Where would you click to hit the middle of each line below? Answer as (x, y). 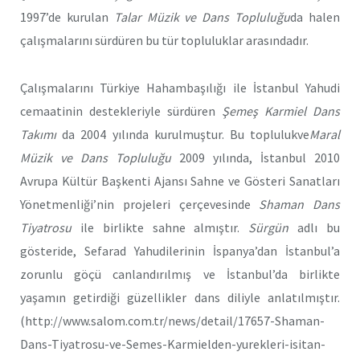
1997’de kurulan (67, 17)
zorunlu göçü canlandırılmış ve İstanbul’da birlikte (180, 274)
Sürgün (269, 227)
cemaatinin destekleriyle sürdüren (121, 110)
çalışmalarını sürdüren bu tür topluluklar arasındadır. (164, 41)
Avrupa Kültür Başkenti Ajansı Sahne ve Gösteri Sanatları (180, 180)
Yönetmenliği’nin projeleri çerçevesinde (140, 204)
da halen (315, 17)
